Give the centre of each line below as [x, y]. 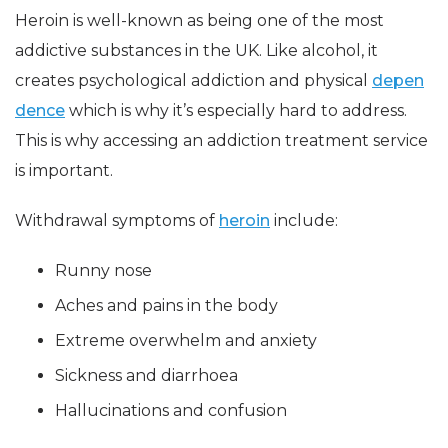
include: [304, 221]
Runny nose [103, 271]
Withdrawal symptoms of [117, 221]
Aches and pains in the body [166, 306]
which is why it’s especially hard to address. [236, 111]
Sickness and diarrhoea [146, 376]
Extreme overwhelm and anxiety [186, 341]
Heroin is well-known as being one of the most [199, 21]
